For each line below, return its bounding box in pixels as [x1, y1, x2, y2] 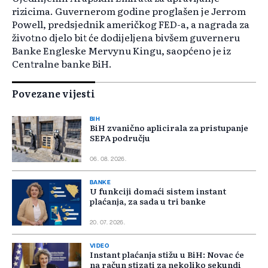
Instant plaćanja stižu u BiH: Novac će [90, 248, 244, 261]
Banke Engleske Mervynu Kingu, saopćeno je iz [12, 43, 231, 58]
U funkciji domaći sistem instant [90, 185, 226, 197]
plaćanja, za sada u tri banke [90, 195, 206, 208]
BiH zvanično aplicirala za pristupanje [90, 121, 248, 134]
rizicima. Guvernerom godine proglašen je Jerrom [12, 4, 246, 19]
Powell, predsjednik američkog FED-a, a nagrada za [12, 17, 249, 32]
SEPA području [90, 132, 150, 144]
